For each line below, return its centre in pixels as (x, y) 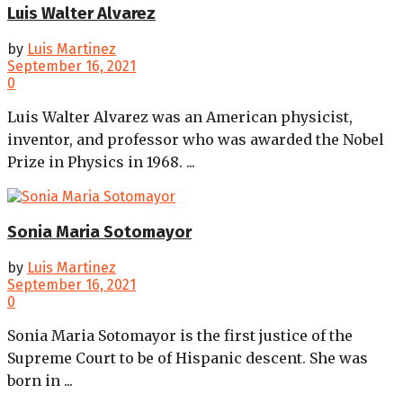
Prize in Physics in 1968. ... (101, 162)
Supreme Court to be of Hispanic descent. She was (188, 358)
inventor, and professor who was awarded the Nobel (196, 140)
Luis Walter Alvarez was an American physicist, (180, 117)
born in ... (40, 380)
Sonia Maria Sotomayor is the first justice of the (180, 335)
